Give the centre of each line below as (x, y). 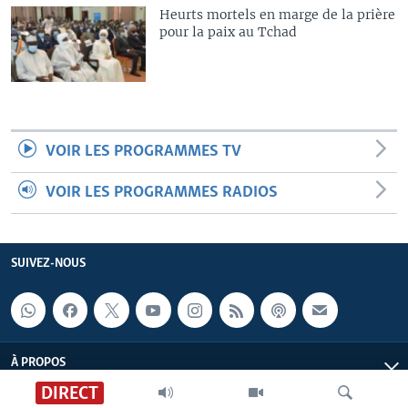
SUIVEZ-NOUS (48, 264)
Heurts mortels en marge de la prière (278, 15)
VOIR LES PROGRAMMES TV (143, 152)
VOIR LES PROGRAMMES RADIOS (162, 193)
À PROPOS (38, 363)
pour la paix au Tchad (229, 32)
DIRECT (69, 393)
